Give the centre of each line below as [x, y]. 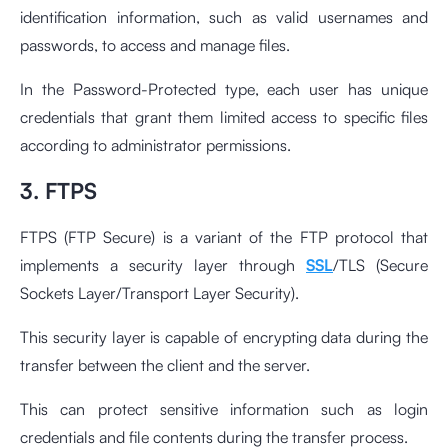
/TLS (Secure [380, 265]
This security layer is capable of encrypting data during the [224, 337]
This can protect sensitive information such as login [224, 409]
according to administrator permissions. [155, 145]
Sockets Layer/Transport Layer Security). [159, 293]
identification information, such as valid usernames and [224, 17]
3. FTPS [58, 191]
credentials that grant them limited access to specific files [224, 117]
